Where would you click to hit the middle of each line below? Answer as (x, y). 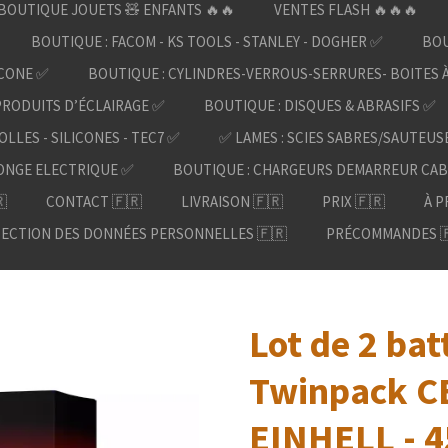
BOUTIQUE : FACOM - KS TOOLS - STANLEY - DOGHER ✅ (207, 41)
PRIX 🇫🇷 (353, 201)
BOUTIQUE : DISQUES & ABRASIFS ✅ (320, 105)
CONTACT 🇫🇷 (94, 201)
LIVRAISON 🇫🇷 (232, 201)
